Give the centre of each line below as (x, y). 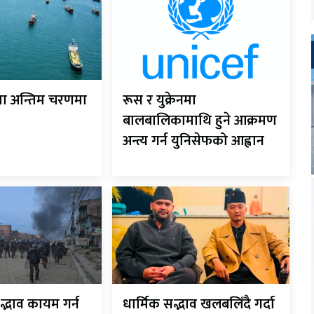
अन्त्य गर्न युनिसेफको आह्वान (194, 141)
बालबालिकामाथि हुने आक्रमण (200, 121)
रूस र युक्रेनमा (160, 101)
